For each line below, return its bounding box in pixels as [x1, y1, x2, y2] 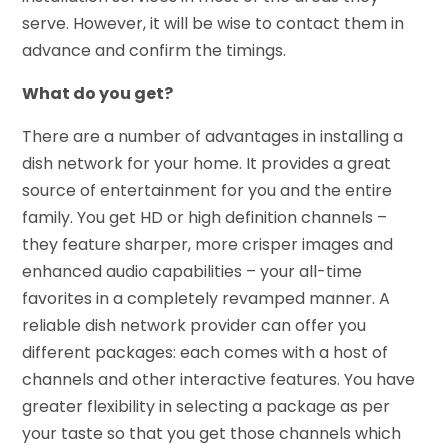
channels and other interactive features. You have [22, 367, 416, 391]
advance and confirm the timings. [22, 38, 287, 62]
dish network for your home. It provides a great [22, 151, 392, 175]
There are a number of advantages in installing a [22, 124, 404, 148]
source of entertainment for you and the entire [22, 178, 393, 202]
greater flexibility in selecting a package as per [22, 394, 391, 418]
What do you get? [22, 81, 174, 105]
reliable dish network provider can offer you [22, 313, 367, 337]
